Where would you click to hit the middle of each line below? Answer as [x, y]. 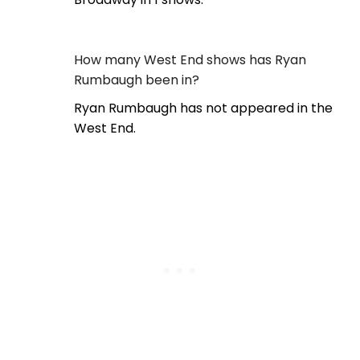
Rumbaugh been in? [137, 80]
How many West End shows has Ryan [190, 60]
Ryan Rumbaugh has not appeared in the [203, 108]
